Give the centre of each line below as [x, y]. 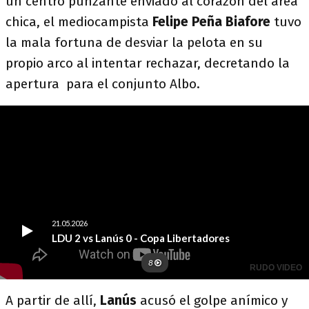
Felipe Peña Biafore [211, 22]
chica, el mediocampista [79, 22]
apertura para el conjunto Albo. [103, 84]
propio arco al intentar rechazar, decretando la [148, 63]
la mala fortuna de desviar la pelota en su [134, 43]
